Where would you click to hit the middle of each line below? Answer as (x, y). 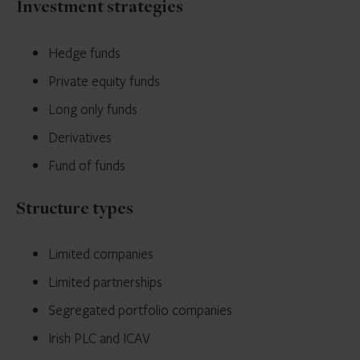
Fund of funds (87, 165)
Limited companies (101, 253)
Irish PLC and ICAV (99, 337)
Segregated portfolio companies (140, 309)
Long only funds (93, 108)
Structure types (75, 209)
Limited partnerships (105, 281)
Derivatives (80, 137)
